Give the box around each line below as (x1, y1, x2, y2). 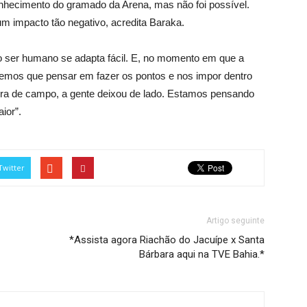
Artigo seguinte (206, 216, 265, 225)
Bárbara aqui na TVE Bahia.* (139, 248, 265, 260)
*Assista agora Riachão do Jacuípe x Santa (69, 234, 265, 246)
